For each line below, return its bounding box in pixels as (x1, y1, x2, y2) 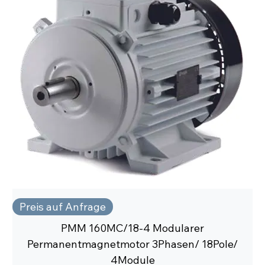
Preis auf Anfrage (20, 200, 106, 214)
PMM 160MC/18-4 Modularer (61, 221, 204, 235)
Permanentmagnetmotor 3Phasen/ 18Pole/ (27, 237, 238, 251)
